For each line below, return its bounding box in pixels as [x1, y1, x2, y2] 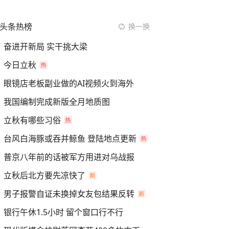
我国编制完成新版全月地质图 [4, 96, 110, 107]
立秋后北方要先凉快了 [4, 170, 85, 181]
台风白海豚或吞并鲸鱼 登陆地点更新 [4, 133, 136, 144]
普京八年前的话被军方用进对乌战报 [4, 151, 134, 163]
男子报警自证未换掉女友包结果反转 [4, 188, 134, 199]
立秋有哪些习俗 [4, 114, 61, 126]
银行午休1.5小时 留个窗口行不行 [4, 207, 123, 218]
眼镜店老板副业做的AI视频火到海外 [4, 78, 134, 89]
